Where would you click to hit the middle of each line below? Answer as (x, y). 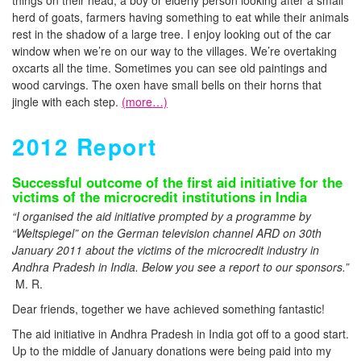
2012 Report (85, 146)
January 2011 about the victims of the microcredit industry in (166, 250)
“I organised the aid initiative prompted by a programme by (162, 216)
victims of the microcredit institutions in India (160, 197)
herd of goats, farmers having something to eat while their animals (180, 17)
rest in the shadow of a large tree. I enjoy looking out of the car (172, 34)
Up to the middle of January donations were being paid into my (172, 351)
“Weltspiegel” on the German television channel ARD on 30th (167, 233)
